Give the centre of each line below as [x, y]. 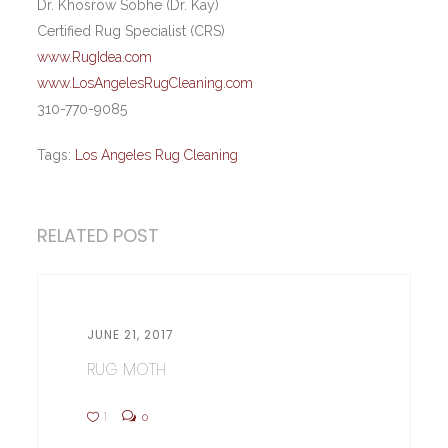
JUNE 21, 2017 [130, 334]
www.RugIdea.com [95, 57]
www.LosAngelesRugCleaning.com [145, 83]
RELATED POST [98, 235]
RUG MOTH [126, 369]
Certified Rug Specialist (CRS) [131, 31]
